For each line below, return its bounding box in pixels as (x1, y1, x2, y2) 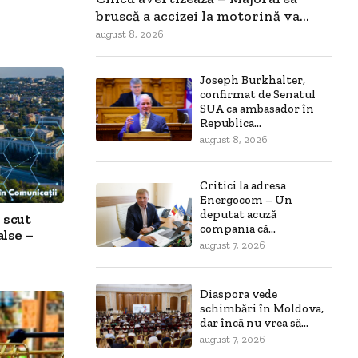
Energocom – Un (200, 193, 292, 208)
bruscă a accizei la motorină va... (96, 7, 309, 26)
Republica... (200, 116, 261, 131)
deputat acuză (200, 207, 276, 222)
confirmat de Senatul (200, 87, 316, 102)
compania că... (200, 221, 276, 237)
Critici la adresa (200, 178, 286, 193)
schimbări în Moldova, (200, 300, 324, 316)
